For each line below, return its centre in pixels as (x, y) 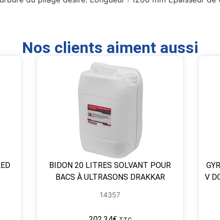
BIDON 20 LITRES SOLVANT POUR (110, 165)
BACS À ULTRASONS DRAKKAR (110, 177)
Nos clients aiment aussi (110, 47)
